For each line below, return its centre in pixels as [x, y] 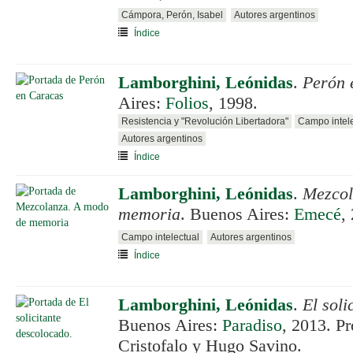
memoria [149, 214]
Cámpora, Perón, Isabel [172, 15]
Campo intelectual [160, 237]
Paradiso [252, 325]
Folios [187, 103]
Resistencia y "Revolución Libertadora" [205, 121]
